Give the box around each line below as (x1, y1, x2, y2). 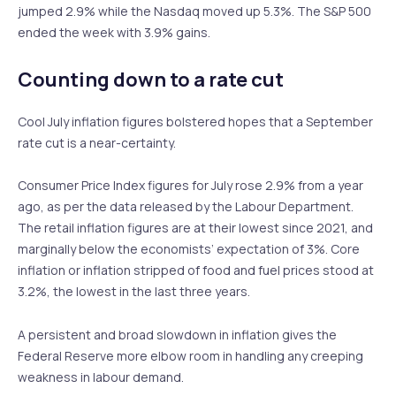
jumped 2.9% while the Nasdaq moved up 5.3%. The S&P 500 (18, 3, 371, 20)
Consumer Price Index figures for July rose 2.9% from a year (18, 177, 363, 194)
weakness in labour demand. (18, 368, 187, 385)
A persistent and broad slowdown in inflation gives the (18, 325, 337, 343)
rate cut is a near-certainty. (18, 133, 176, 151)
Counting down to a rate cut (18, 65, 284, 93)
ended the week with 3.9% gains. (18, 24, 210, 42)
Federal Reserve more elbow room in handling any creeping (18, 346, 363, 364)
